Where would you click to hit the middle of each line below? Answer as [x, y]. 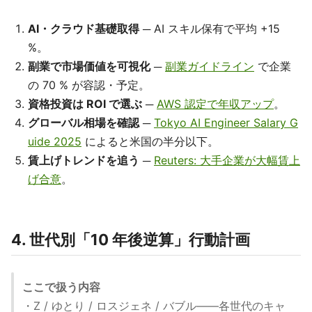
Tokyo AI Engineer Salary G [226, 123]
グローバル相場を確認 [84, 123]
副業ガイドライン [210, 67]
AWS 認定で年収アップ [215, 104]
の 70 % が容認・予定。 [89, 85]
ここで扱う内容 [61, 287]
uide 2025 [55, 142]
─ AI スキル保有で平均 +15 [210, 29]
